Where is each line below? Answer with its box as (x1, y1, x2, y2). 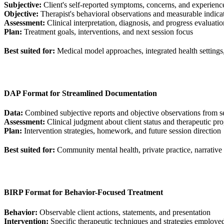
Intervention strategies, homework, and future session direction (22, 126, 221, 135)
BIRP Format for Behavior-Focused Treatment (4, 188, 163, 197)
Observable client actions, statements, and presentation (37, 207, 210, 216)
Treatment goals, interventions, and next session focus (22, 27, 193, 36)
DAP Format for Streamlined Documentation (4, 89, 157, 98)
